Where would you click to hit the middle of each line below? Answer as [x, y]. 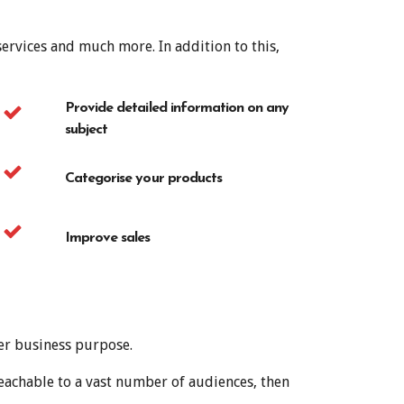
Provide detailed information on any [177, 108]
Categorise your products [143, 178]
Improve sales [108, 238]
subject [87, 129]
